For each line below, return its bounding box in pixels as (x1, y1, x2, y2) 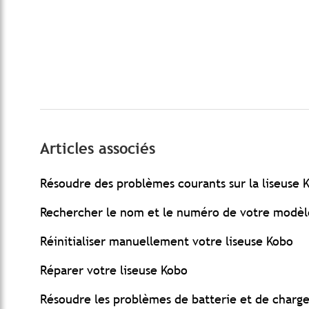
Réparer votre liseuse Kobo (40, 262, 188, 279)
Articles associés (40, 139, 155, 159)
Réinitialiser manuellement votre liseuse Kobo (40, 233, 293, 250)
